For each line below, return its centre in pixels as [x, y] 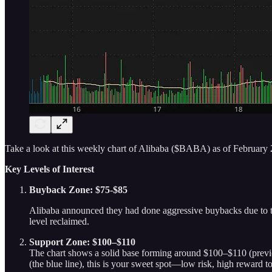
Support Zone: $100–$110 [82, 242]
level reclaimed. [59, 221]
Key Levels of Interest [49, 169]
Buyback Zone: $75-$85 [78, 189]
